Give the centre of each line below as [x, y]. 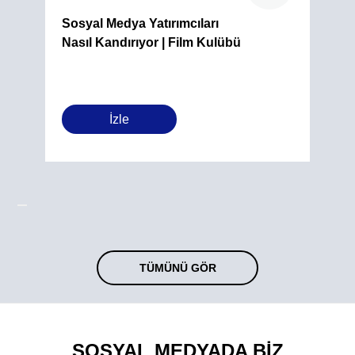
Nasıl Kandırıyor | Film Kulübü [152, 42]
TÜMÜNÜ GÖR [177, 267]
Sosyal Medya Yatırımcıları [141, 23]
